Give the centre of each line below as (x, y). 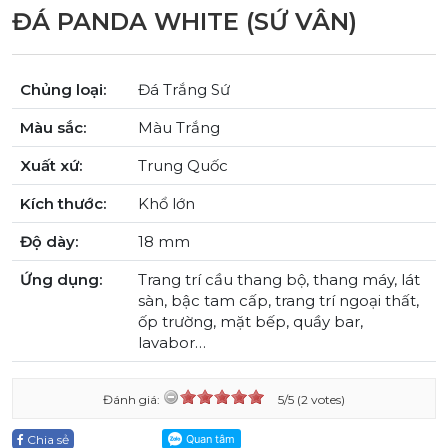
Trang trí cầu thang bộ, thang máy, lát (279, 279)
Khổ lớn (166, 203)
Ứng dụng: (61, 279)
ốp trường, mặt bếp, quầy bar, (250, 321)
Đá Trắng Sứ (184, 89)
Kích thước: (63, 203)
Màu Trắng (179, 127)
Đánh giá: (133, 399)
